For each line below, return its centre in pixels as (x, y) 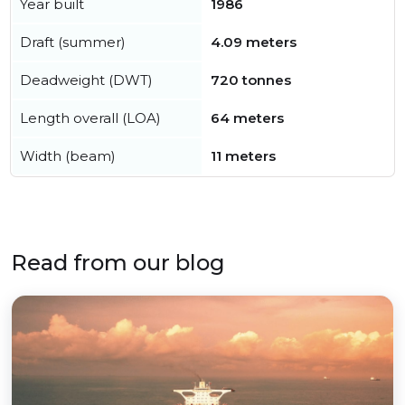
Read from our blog (118, 263)
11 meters (243, 156)
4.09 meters (254, 42)
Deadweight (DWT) (86, 80)
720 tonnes (251, 80)
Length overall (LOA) (90, 118)
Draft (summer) (73, 42)
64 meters (247, 118)
